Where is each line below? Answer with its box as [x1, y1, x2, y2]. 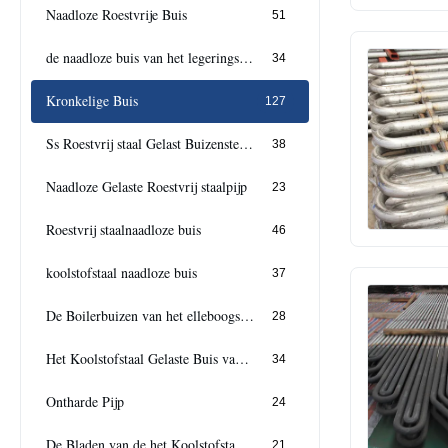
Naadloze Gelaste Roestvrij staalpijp [46, 177, 247, 197]
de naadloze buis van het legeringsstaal [239, 48, 253, 68]
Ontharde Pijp [46, 392, 124, 412]
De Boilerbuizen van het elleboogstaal [240, 306, 254, 326]
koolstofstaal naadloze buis [46, 263, 197, 283]
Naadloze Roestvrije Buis [46, 5, 187, 25]
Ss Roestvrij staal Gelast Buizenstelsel [239, 134, 253, 154]
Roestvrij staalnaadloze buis [46, 220, 201, 240]
